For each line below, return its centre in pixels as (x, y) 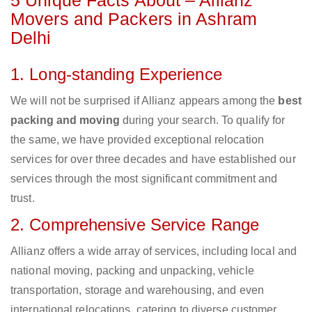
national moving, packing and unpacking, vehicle (132, 271)
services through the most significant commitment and (144, 179)
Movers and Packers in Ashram (134, 19)
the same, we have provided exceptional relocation (137, 140)
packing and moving (65, 120)
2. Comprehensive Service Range (135, 225)
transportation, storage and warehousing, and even (137, 290)
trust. (23, 198)
